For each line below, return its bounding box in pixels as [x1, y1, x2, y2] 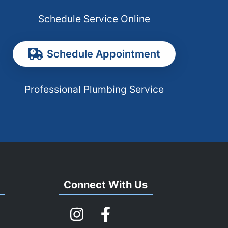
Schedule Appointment [46, 48, 160, 61]
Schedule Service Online [38, 13, 150, 25]
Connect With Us [63, 179, 148, 191]
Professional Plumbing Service [24, 83, 164, 96]
